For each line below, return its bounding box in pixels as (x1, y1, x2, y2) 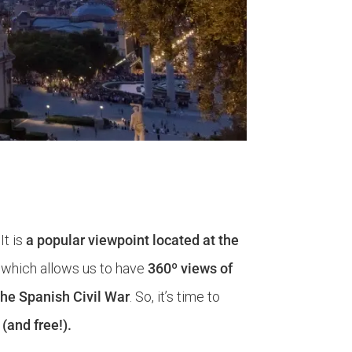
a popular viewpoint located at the (26, 232, 240, 249)
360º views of (148, 260, 233, 277)
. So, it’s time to (130, 288, 221, 306)
